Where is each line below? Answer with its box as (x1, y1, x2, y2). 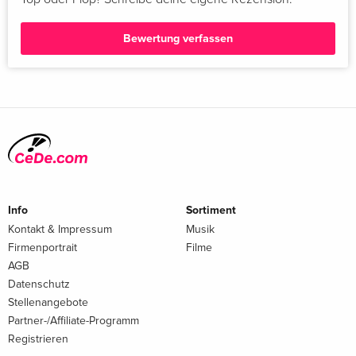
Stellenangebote (8, 296, 88, 310)
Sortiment (186, 203, 236, 218)
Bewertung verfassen (123, 31, 233, 45)
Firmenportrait (8, 241, 77, 255)
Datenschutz (8, 277, 70, 292)
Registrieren (8, 332, 68, 346)
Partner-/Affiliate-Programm (8, 314, 139, 328)
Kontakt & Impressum (8, 222, 112, 237)
